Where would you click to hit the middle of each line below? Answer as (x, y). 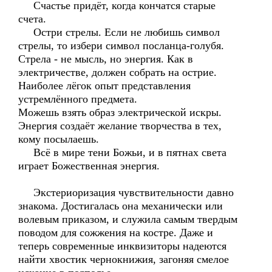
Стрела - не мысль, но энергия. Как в (106, 59)
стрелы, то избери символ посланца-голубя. (121, 46)
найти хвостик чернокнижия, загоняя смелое (124, 259)
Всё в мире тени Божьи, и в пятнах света (122, 152)
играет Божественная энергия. (89, 166)
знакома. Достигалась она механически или (121, 206)
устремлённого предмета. (78, 99)
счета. (32, 19)
